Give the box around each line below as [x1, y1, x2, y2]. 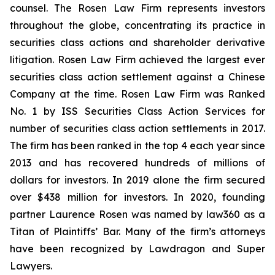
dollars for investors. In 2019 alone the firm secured [10, 174, 265, 186]
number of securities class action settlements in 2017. [10, 122, 265, 134]
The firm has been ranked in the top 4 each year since [10, 139, 265, 152]
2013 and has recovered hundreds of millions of [10, 157, 265, 169]
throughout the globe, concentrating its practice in [10, 19, 265, 31]
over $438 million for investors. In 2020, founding [10, 191, 265, 203]
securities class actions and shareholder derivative [10, 36, 265, 48]
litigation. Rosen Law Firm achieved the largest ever [10, 53, 265, 66]
